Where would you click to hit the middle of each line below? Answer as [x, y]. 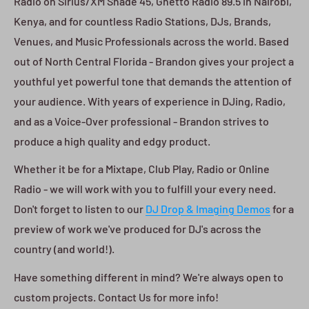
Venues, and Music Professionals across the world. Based [151, 41]
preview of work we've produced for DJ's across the [138, 229]
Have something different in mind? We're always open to [149, 277]
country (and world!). [64, 249]
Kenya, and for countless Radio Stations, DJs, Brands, [142, 21]
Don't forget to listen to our [80, 209]
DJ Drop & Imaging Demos [208, 209]
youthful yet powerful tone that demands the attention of [153, 81]
